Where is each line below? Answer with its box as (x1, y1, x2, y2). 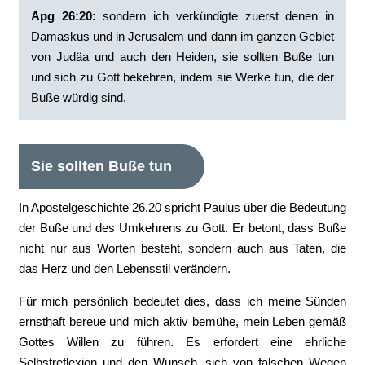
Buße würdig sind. (30, 90, 126, 104)
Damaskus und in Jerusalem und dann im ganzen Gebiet (30, 29, 335, 43)
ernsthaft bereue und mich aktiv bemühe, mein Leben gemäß (18, 314, 347, 328)
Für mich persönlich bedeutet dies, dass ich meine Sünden (18, 294, 347, 308)
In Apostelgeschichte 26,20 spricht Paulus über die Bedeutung (18, 200, 347, 214)
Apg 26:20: (30, 9, 96, 23)
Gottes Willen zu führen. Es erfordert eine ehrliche (18, 335, 347, 349)
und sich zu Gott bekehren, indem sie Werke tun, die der (30, 70, 335, 84)
